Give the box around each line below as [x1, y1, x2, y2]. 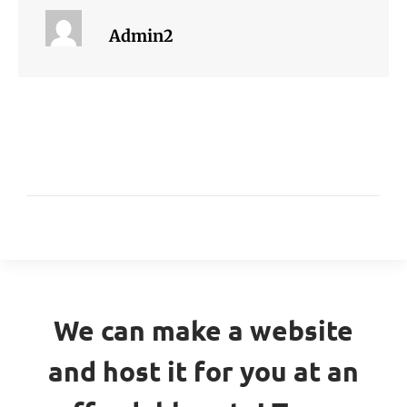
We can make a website [54, 313, 353, 348]
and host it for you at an [48, 354, 359, 389]
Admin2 [109, 25, 174, 47]
